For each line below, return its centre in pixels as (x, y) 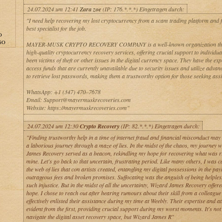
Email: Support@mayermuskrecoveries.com (78, 100)
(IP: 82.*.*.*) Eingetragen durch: (159, 126)
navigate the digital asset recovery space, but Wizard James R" (100, 217)
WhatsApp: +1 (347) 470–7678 (63, 92)
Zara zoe (90, 9)
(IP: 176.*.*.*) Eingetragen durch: (142, 9)
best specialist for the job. (56, 28)
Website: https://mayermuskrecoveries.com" (78, 108)
